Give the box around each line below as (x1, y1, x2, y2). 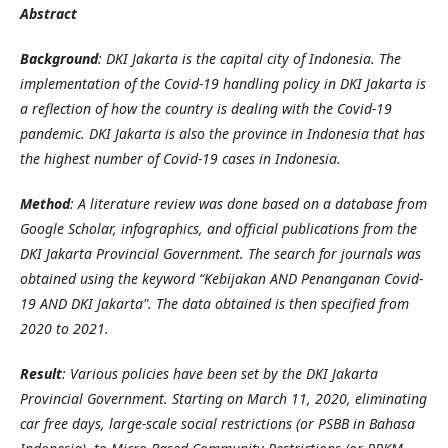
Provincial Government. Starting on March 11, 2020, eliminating (20, 388, 427, 408)
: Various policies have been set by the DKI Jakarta (62, 363, 378, 383)
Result (20, 363, 62, 383)
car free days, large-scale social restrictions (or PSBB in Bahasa (20, 413, 415, 433)
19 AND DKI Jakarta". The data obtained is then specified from (20, 293, 409, 313)
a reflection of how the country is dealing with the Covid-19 (20, 98, 392, 118)
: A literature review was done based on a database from (70, 193, 427, 213)
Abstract (20, 3, 77, 23)
